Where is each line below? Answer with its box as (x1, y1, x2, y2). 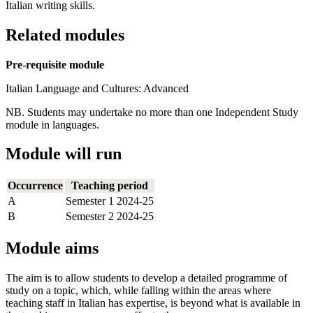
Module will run (6, 145, 122, 163)
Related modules (6, 25, 124, 44)
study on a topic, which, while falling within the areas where (6, 284, 271, 297)
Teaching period (71, 180, 148, 192)
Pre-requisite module (6, 58, 104, 71)
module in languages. (6, 118, 99, 131)
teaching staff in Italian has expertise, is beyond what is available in (6, 297, 300, 310)
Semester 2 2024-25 (66, 210, 154, 223)
